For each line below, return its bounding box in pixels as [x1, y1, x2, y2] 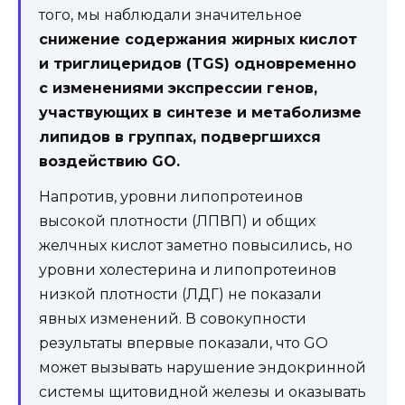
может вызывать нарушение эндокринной [39, 358, 366, 376]
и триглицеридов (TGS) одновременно [39, 54, 356, 72]
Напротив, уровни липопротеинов [39, 187, 303, 205]
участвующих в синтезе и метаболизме [39, 103, 362, 121]
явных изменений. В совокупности [39, 309, 306, 327]
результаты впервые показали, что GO [39, 334, 328, 352]
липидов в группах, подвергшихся [39, 127, 321, 146]
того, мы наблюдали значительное [39, 5, 302, 24]
